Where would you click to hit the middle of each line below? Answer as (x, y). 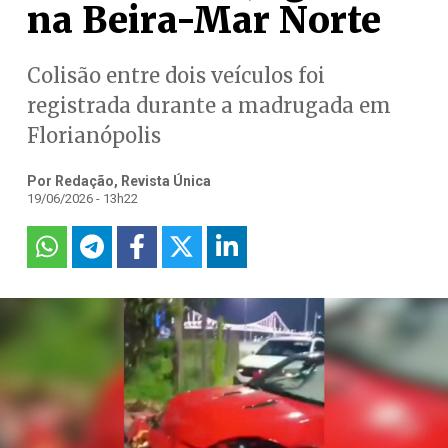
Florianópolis (93, 135)
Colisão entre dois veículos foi (175, 75)
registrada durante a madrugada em (208, 105)
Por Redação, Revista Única (118, 181)
